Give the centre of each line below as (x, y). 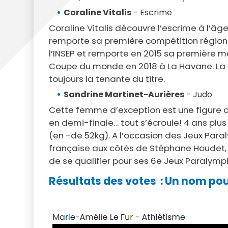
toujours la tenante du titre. (108, 79)
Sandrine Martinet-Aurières (124, 94)
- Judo (198, 94)
